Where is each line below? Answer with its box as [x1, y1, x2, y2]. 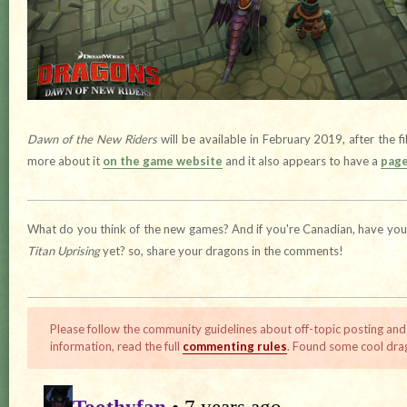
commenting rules [183, 338, 287, 353]
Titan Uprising [27, 243, 100, 259]
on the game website [103, 154, 223, 169]
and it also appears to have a [223, 154, 381, 169]
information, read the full [50, 338, 183, 353]
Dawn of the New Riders [27, 132, 157, 147]
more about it [27, 154, 103, 169]
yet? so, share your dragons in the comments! [100, 243, 343, 259]
